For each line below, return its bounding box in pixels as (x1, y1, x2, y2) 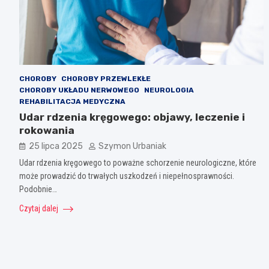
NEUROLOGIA (144, 85, 194, 94)
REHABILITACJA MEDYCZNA (19, 97, 125, 106)
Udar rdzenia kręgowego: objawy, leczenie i (19, 110, 245, 123)
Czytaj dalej (19, 203, 60, 213)
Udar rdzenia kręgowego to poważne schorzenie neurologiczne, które (19, 157, 256, 168)
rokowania (19, 124, 74, 136)
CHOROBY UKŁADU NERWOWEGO (19, 85, 139, 94)
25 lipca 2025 (29, 141, 83, 151)
